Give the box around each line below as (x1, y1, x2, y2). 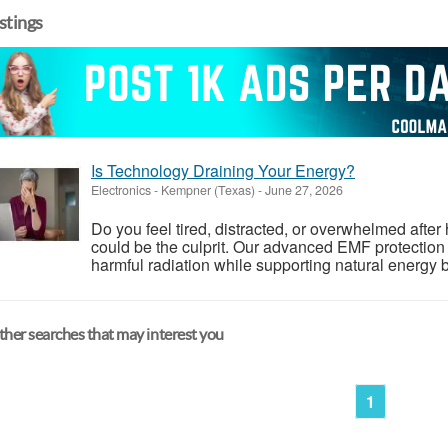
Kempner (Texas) (161, 180, 255, 199)
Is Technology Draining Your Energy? (91, 158, 355, 182)
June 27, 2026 (262, 180, 343, 199)
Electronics (91, 180, 151, 199)
